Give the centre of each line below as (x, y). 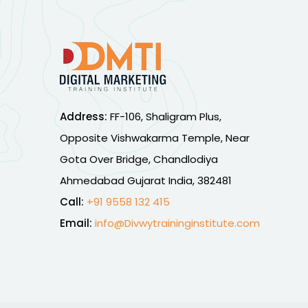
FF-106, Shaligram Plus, (164, 117)
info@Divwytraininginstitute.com (177, 223)
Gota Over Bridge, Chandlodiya (139, 159)
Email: (76, 223)
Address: (84, 117)
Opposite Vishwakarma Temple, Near (155, 138)
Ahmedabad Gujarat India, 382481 (146, 180)
